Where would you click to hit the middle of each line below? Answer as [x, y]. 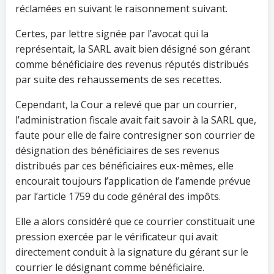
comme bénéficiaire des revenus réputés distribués [132, 64]
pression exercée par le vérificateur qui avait [117, 237]
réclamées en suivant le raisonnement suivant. [121, 9]
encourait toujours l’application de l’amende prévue [133, 181]
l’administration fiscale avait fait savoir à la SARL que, [136, 120]
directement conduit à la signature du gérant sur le [132, 252]
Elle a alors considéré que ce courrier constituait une [135, 221]
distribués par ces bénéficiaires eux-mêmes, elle [124, 166]
